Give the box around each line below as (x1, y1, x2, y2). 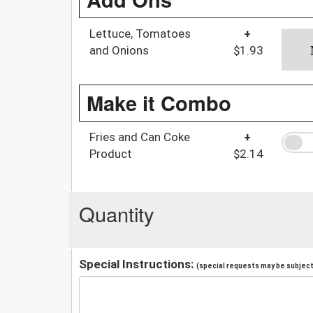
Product (89, 146, 132, 161)
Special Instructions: (79, 256, 196, 271)
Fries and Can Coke (89, 129, 190, 144)
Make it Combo (87, 87, 231, 117)
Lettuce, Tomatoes (89, 26, 191, 41)
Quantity (79, 198, 154, 228)
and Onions (89, 43, 149, 57)
